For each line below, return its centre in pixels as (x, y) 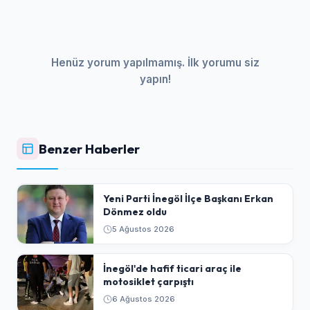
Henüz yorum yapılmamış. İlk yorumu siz (155, 63)
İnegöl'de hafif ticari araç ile (172, 269)
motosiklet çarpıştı (148, 282)
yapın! (155, 80)
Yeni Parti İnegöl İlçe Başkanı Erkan (188, 199)
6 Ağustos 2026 (143, 299)
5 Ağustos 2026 (143, 229)
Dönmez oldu (135, 212)
